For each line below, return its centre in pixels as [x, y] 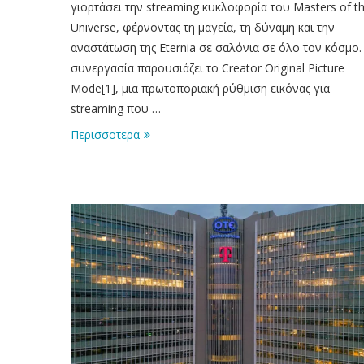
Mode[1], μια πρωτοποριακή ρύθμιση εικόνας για [200, 88]
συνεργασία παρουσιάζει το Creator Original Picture [208, 67]
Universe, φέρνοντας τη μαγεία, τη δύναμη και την [203, 27]
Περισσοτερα [105, 134]
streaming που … [116, 108]
